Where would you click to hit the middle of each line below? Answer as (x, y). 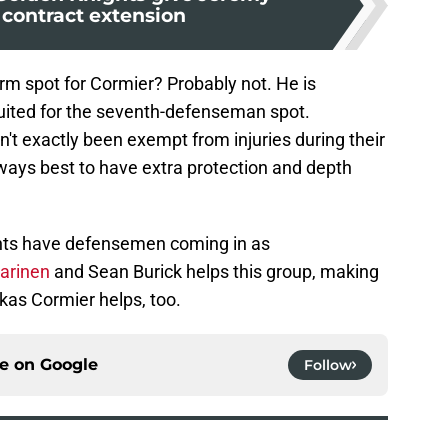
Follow (328, 365)
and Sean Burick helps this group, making (214, 272)
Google (69, 365)
